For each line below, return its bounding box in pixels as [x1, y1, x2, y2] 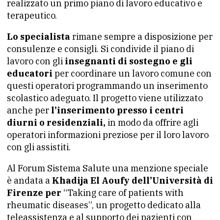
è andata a [7, 175, 52, 186]
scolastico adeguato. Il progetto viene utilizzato [7, 92, 203, 104]
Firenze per [7, 187, 61, 198]
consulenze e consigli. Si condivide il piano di [7, 43, 194, 55]
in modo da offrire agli [106, 117, 198, 128]
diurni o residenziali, [7, 117, 106, 128]
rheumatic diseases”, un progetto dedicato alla [7, 199, 201, 211]
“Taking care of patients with [61, 187, 184, 198]
